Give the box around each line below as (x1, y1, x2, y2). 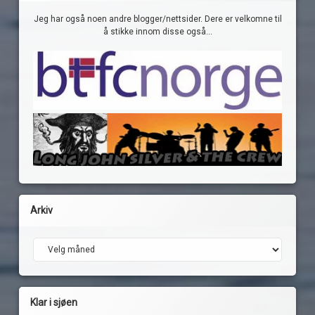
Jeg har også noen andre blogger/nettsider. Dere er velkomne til (33, 13, 282, 24)
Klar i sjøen (30, 296, 78, 308)
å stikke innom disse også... (103, 26, 212, 37)
